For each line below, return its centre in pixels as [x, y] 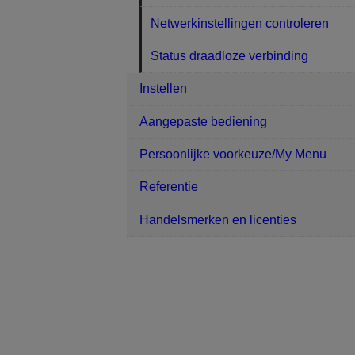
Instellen [163, 89]
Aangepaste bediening [203, 121]
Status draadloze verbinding [230, 55]
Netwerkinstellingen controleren [240, 23]
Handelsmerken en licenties [218, 219]
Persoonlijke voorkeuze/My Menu [233, 155]
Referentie [169, 187]
